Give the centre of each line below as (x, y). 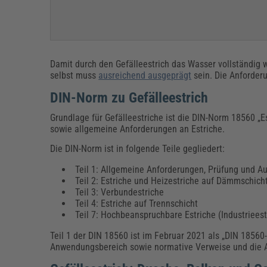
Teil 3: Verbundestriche (120, 192)
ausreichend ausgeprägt (145, 75)
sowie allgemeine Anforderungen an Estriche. (138, 129)
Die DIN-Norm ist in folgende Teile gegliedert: (138, 148)
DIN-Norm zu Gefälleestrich (129, 97)
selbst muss (74, 75)
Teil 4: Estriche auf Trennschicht (137, 203)
